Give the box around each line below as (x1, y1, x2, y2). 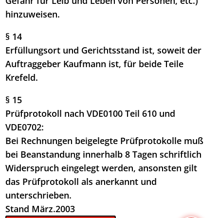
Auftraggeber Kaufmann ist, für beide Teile (5, 58, 184, 70)
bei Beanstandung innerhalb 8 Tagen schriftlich (5, 148, 202, 161)
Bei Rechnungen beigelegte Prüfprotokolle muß (5, 135, 204, 147)
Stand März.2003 (5, 203, 75, 215)
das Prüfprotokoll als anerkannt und (5, 176, 157, 188)
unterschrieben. (5, 189, 72, 201)
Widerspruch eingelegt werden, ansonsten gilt (5, 162, 198, 174)
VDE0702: (5, 121, 44, 133)
